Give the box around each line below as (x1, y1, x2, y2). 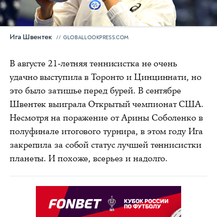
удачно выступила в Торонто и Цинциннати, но (10, 71, 201, 83)
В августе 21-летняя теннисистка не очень (10, 58, 177, 70)
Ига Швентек (10, 32, 53, 42)
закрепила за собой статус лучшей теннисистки (10, 139, 201, 151)
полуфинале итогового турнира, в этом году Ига (10, 125, 203, 138)
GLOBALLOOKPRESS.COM (62, 34, 129, 41)
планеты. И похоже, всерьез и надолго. (10, 153, 168, 165)
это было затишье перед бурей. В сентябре (10, 85, 181, 97)
